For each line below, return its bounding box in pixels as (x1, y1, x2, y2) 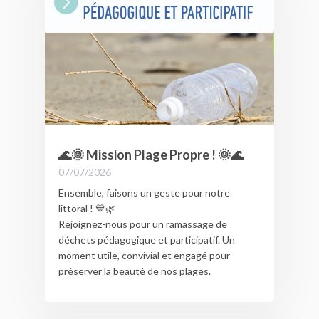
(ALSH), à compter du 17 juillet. (58, 5, 194, 18)
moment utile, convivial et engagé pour (58, 249, 230, 261)
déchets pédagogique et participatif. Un (58, 233, 235, 246)
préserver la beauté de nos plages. (58, 264, 211, 277)
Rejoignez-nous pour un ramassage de (58, 217, 227, 230)
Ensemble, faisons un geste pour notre (58, 186, 230, 199)
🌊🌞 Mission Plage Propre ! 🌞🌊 (58, 146, 244, 162)
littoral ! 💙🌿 (58, 202, 115, 214)
